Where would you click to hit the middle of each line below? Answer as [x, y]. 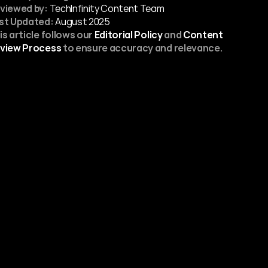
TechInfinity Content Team [106, 8]
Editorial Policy [128, 35]
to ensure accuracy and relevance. [142, 48]
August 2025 [83, 22]
